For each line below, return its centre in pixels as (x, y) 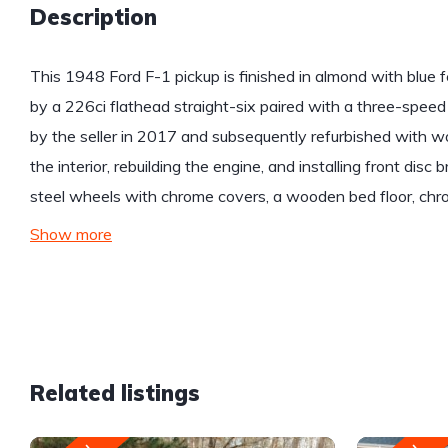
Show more (71, 234)
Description (93, 17)
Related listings (115, 393)
